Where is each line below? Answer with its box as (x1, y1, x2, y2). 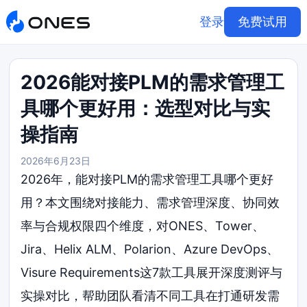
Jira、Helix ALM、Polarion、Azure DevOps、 (21, 242, 280, 256)
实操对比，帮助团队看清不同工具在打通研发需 (21, 288, 280, 303)
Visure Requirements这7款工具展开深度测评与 (21, 265, 283, 280)
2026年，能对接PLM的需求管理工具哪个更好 (21, 172, 274, 186)
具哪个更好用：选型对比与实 (21, 97, 271, 120)
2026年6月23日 (21, 155, 91, 167)
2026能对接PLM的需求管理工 (21, 71, 285, 94)
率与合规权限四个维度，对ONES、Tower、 (21, 219, 265, 233)
